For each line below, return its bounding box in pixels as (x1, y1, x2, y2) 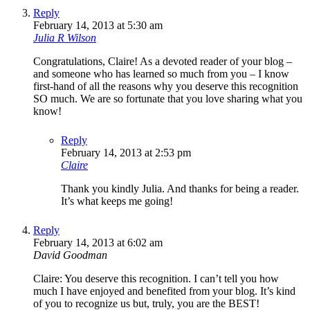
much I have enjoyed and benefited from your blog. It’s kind (33, 284, 295, 297)
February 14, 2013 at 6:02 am (33, 236, 163, 248)
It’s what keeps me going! (61, 194, 173, 207)
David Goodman (33, 248, 107, 261)
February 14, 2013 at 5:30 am (33, 19, 163, 31)
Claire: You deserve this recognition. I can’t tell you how (33, 272, 279, 284)
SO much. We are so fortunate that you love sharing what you (33, 92, 302, 104)
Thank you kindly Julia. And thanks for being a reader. (61, 182, 299, 194)
